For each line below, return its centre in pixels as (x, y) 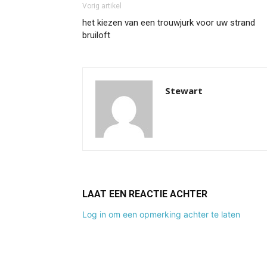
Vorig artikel (102, 6)
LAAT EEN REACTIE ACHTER (145, 194)
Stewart (184, 91)
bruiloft (96, 35)
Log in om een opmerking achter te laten (161, 214)
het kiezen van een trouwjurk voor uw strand (169, 23)
